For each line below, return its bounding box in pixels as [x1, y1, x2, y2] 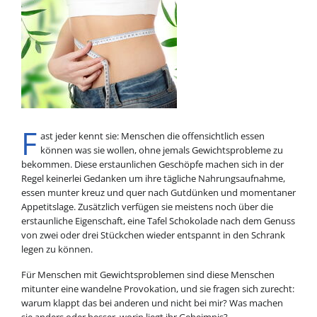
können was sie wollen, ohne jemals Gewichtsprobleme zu [40, 144, 284, 157]
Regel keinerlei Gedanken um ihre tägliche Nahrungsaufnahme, [21, 172, 285, 185]
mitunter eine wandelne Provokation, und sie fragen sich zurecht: [21, 282, 294, 296]
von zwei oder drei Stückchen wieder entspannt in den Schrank [21, 229, 285, 242]
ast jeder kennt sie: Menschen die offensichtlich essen [40, 129, 265, 143]
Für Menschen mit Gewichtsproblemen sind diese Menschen [21, 268, 275, 282]
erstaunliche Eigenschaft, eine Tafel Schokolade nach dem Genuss [21, 214, 295, 228]
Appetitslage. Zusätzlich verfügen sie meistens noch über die [21, 200, 273, 214]
